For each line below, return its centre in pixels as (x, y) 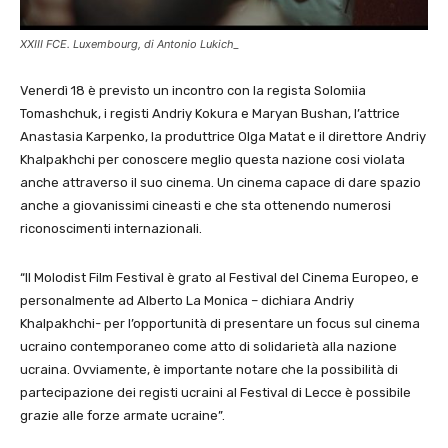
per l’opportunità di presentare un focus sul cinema (262, 324)
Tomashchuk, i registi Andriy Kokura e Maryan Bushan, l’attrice (210, 114)
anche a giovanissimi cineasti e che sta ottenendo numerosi (205, 206)
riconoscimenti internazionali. (111, 229)
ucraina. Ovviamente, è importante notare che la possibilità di (209, 370)
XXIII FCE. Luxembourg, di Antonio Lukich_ (129, 44)
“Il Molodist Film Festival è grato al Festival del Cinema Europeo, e (219, 278)
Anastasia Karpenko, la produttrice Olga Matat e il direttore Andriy (223, 137)
